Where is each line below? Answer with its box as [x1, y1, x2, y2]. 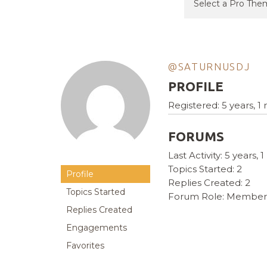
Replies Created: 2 [168, 177, 250, 189]
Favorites [66, 240, 104, 252]
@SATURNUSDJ [168, 61, 250, 73]
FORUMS [168, 129, 224, 144]
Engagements [66, 222, 127, 234]
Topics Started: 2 [168, 163, 242, 175]
